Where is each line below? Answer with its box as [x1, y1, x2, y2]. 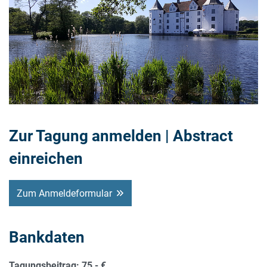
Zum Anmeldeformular [17, 187, 112, 199]
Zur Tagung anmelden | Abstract [9, 126, 233, 145]
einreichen [9, 149, 83, 167]
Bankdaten [9, 228, 85, 247]
